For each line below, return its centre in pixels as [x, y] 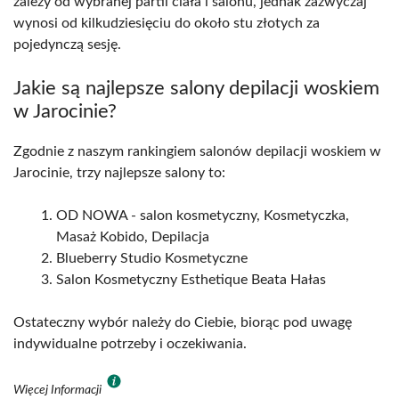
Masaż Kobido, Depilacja [133, 237]
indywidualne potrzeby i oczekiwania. [130, 344]
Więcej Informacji [59, 391]
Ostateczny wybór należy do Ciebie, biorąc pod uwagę [183, 323]
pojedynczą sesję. [67, 45]
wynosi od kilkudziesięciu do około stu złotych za [167, 24]
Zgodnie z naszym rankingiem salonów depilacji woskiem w [197, 152]
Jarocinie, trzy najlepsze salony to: [119, 173]
